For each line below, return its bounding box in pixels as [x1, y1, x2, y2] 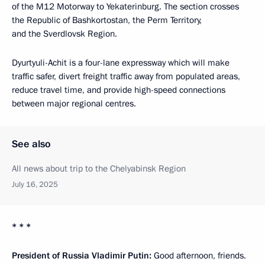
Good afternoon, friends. [151, 250, 246, 262]
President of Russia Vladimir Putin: [12, 250, 151, 262]
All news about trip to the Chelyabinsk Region [12, 163, 186, 175]
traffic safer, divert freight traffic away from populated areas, [12, 70, 240, 83]
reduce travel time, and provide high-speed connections [12, 84, 225, 96]
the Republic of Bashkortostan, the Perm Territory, [12, 14, 202, 27]
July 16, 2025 [12, 179, 58, 190]
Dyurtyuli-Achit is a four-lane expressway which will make [12, 57, 230, 69]
